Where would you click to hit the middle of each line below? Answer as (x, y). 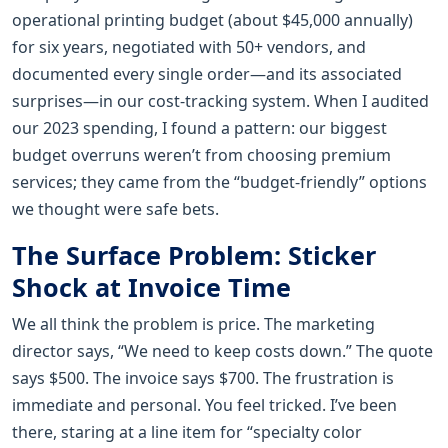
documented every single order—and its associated (207, 73)
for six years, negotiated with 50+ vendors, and (189, 46)
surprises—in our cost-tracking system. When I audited (220, 100)
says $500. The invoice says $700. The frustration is (203, 377)
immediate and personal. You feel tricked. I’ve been (204, 404)
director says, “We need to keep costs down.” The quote (222, 350)
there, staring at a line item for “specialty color (187, 431)
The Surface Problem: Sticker (194, 254)
